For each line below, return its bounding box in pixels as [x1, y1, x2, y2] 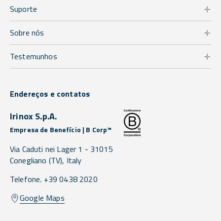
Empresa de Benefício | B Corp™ [10, 124, 112, 135]
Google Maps [20, 192, 65, 204]
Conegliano [10, 154, 47, 167]
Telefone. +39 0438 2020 [10, 173, 98, 185]
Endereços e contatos [10, 88, 90, 100]
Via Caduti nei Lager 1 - [10, 143, 91, 155]
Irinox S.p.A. [10, 110, 57, 123]
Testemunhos [10, 50, 57, 63]
